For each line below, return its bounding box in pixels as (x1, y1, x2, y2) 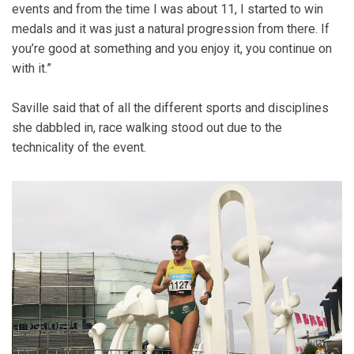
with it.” (12, 61, 51, 77)
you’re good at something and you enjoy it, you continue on (12, 41, 332, 57)
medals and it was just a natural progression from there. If (12, 21, 330, 37)
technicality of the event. (12, 140, 146, 156)
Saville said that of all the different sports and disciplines (12, 100, 329, 116)
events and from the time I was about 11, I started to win (12, 2, 323, 17)
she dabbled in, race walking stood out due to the (12, 120, 282, 136)
